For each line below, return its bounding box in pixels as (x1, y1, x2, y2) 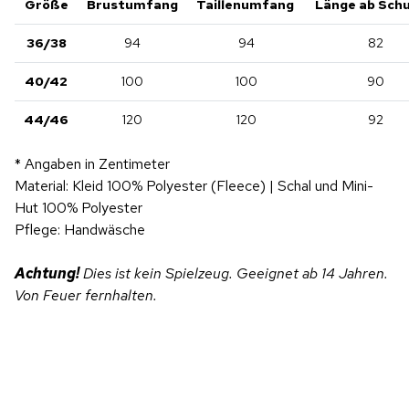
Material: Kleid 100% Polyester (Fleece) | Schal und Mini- (15, 175, 373, 195)
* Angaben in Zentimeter (15, 153, 170, 173)
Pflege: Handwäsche (15, 219, 145, 239)
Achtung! (15, 263, 79, 283)
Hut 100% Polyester (15, 197, 142, 217)
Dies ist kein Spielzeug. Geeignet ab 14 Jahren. (79, 263, 388, 283)
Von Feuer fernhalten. (15, 285, 164, 305)
